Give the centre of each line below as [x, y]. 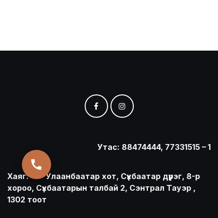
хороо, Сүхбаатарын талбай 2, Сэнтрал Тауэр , [101, 188]
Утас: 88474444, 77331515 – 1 [154, 147]
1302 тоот [27, 200]
